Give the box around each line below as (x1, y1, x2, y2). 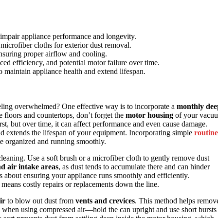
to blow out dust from (5, 197, 75, 205)
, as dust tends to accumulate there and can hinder (58, 163, 210, 171)
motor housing (126, 111, 173, 120)
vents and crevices (75, 197, 135, 205)
